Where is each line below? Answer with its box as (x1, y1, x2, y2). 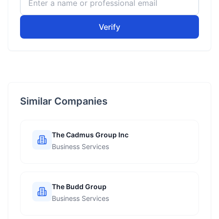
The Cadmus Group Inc (52, 131, 129, 139)
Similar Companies (20, 95, 108, 107)
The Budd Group (52, 182, 107, 191)
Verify (99, 22, 120, 32)
